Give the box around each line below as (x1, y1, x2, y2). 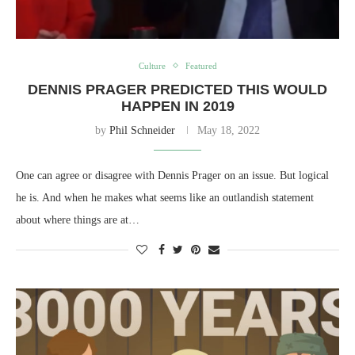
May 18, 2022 (197, 124, 260, 136)
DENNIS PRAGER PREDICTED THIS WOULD (28, 81, 327, 97)
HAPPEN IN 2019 (120, 97, 235, 114)
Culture (138, 60, 166, 71)
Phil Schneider (109, 124, 175, 136)
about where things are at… (16, 213, 139, 226)
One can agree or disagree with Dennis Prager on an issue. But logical (16, 169, 329, 181)
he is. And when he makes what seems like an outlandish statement (16, 191, 314, 204)
